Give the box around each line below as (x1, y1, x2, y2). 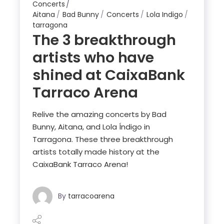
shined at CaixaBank (32, 65, 185, 85)
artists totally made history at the (32, 146, 160, 157)
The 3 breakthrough (32, 30, 176, 50)
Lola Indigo (146, 9, 183, 19)
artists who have (32, 47, 154, 67)
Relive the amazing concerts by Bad (32, 109, 167, 119)
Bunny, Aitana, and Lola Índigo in (32, 121, 150, 132)
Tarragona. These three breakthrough (32, 134, 173, 144)
